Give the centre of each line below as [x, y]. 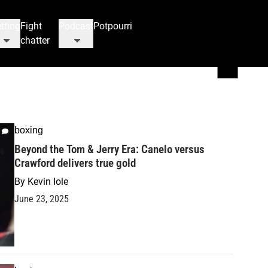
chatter [35, 40]
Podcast [76, 26]
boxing [29, 130]
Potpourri [113, 26]
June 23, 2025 [42, 199]
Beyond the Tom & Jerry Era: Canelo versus [109, 149]
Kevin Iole [48, 182]
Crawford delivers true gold [75, 163]
